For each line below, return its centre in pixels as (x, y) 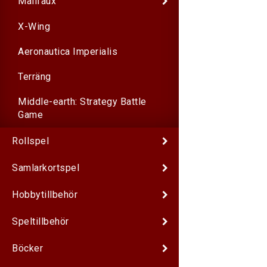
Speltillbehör (41, 221)
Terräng (35, 77)
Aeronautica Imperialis (68, 52)
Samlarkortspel (46, 167)
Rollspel (30, 141)
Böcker (27, 248)
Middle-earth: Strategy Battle (82, 102)
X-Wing (34, 27)
